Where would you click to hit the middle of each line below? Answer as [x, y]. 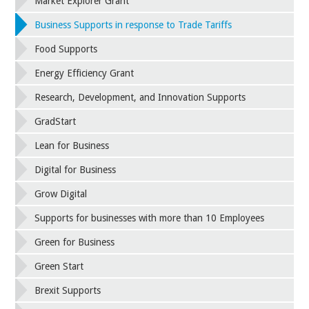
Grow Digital [61, 194]
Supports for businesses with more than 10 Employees [150, 218]
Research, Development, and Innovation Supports [140, 98]
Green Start [59, 267]
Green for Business [75, 242]
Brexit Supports [68, 291]
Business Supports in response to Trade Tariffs [133, 25]
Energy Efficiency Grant [84, 73]
